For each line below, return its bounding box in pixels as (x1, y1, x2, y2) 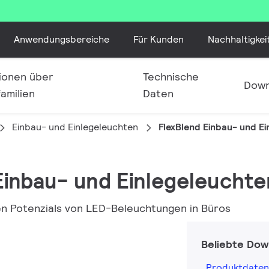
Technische (142, 70, 199, 83)
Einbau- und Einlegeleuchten (12, 121, 138, 133)
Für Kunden (133, 32, 184, 46)
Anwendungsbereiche (13, 32, 109, 46)
